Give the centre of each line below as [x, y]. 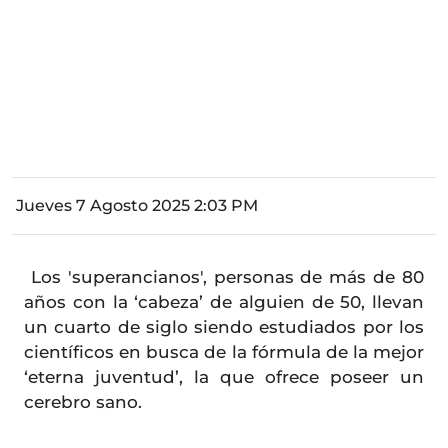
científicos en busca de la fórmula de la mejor [224, 352]
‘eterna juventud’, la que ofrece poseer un [224, 377]
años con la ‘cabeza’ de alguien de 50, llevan [224, 302]
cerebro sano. [83, 402]
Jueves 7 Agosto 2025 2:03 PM [137, 206]
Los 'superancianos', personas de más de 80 [224, 277]
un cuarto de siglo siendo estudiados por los [224, 327]
